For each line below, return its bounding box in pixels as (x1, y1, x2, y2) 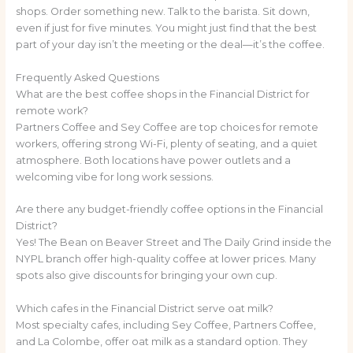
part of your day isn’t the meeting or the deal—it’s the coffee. (15, 39, 325, 51)
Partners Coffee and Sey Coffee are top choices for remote (15, 121, 318, 133)
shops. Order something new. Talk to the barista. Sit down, (15, 6, 310, 18)
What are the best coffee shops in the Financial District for (15, 87, 310, 100)
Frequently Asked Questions (15, 71, 159, 84)
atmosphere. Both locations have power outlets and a (15, 154, 291, 166)
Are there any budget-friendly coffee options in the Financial (15, 203, 323, 216)
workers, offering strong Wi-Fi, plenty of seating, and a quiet (15, 137, 318, 150)
